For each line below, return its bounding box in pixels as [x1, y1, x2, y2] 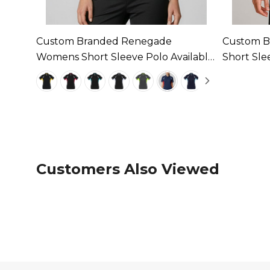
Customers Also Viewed [36, 160, 219, 178]
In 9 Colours [36, 66, 94, 78]
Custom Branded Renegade [36, 35, 172, 47]
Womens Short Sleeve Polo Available [36, 51, 214, 63]
